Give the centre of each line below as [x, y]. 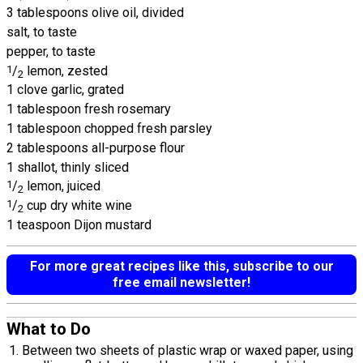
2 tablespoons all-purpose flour [96, 147]
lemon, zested [66, 70]
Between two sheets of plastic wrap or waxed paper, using [188, 350]
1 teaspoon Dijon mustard [79, 224]
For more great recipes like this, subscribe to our [181, 266]
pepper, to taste [51, 51]
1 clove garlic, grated [65, 90]
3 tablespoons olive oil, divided [95, 13]
